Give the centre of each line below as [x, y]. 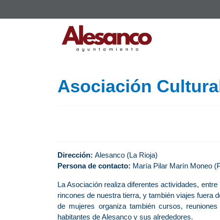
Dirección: [76, 155]
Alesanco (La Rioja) [126, 155]
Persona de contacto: [94, 166]
